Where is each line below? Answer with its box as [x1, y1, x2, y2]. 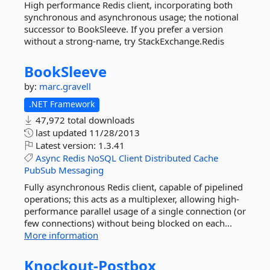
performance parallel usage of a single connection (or [24, 205, 246, 217]
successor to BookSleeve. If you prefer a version [24, 23, 223, 35]
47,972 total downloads [33, 114, 134, 126]
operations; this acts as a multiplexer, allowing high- [24, 193, 239, 205]
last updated [33, 127, 89, 139]
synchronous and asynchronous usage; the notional [24, 11, 239, 23]
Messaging [58, 164, 104, 176]
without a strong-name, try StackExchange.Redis [24, 35, 224, 47]
